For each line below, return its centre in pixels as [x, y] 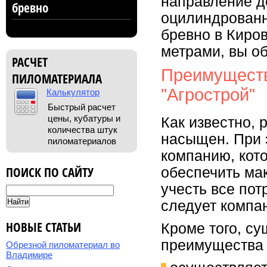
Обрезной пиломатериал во [63, 245]
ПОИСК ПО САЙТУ [50, 172]
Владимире [29, 255]
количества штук [83, 130]
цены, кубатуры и [84, 118]
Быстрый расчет [82, 107]
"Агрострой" [208, 95]
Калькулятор [73, 92]
